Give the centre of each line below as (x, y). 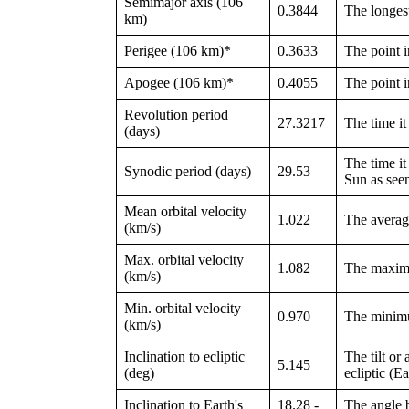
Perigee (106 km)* (178, 51)
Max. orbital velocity (184, 260)
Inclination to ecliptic (184, 357)
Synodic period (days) (188, 172)
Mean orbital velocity (185, 212)
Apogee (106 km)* (179, 83)
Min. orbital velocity (183, 309)
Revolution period (176, 115)
